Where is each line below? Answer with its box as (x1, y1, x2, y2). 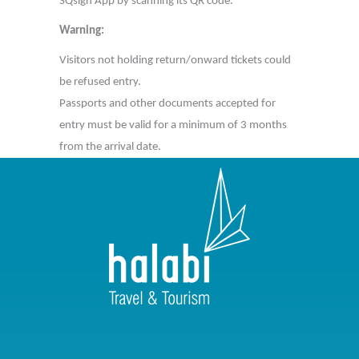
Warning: (59, 25, 104, 37)
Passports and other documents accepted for (59, 98, 276, 110)
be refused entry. (59, 76, 141, 88)
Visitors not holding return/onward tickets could (59, 54, 291, 67)
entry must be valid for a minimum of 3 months (59, 119, 287, 131)
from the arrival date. (59, 141, 161, 153)
